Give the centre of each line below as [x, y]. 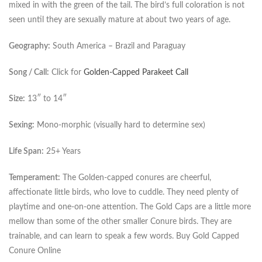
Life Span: [26, 151]
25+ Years [62, 151]
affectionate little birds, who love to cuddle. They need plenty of [124, 192]
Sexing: [22, 125]
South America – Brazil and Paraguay [118, 46]
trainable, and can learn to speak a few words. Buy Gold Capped [124, 236]
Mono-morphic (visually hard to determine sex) [120, 125]
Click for [66, 72]
